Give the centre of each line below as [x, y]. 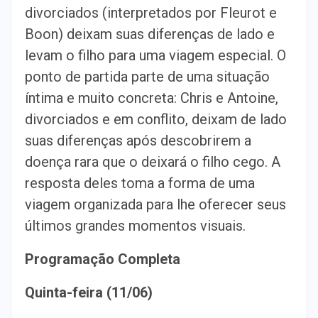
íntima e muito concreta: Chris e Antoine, [152, 98]
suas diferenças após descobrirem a [138, 140]
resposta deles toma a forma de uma [140, 183]
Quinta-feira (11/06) [89, 292]
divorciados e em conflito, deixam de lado [156, 119]
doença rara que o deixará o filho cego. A [153, 161]
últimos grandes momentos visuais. [135, 225]
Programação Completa [103, 259]
